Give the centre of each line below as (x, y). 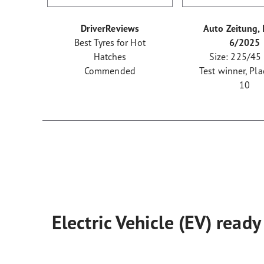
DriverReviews (110, 28)
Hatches (110, 57)
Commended (110, 71)
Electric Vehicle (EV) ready (156, 222)
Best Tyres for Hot (110, 42)
